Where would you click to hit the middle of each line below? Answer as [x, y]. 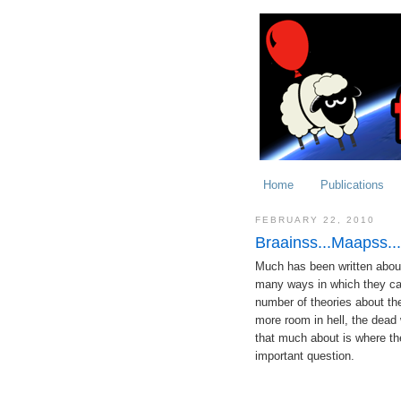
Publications [352, 184]
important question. [304, 356]
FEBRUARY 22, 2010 [315, 219]
